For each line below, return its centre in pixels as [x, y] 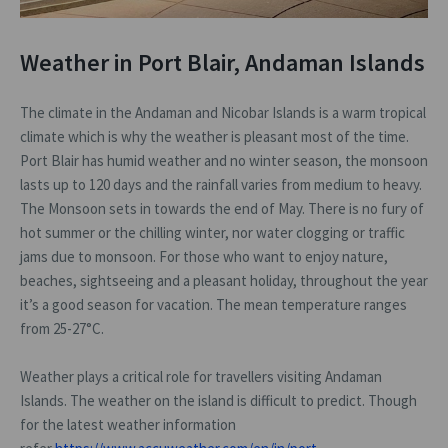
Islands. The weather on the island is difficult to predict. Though [218, 401]
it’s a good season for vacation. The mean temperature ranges [213, 305]
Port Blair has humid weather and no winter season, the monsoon [224, 161]
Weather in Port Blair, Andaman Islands [222, 63]
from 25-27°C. [62, 329]
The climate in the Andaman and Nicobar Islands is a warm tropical [223, 113]
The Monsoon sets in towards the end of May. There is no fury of [222, 209]
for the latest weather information [128, 425]
